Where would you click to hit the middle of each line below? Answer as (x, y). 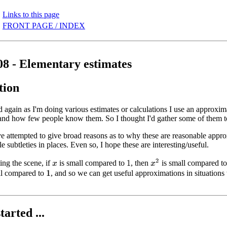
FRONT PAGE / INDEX (44, 26)
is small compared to (92, 163)
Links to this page (31, 14)
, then (141, 163)
